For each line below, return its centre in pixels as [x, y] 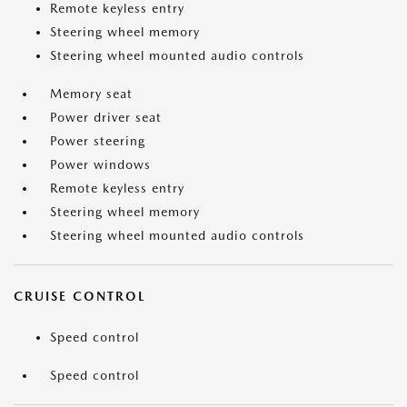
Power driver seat [106, 118]
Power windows [100, 165]
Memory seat [91, 94]
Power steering [98, 141]
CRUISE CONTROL [79, 297]
